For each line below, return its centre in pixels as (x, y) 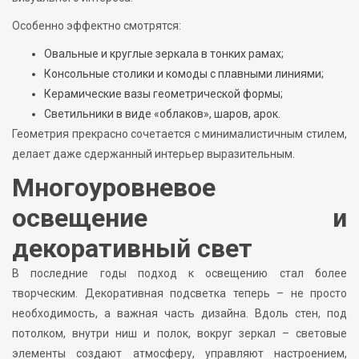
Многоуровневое (114, 188)
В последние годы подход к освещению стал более (179, 274)
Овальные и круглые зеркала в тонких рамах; (164, 54)
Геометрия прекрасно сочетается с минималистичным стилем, (179, 134)
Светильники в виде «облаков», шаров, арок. (162, 114)
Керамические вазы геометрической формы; (163, 94)
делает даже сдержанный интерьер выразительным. (153, 154)
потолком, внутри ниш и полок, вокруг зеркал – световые (179, 334)
